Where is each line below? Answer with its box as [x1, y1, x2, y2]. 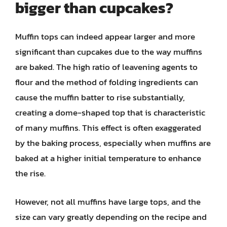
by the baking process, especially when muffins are [15, 136, 211, 149]
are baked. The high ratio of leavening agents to [15, 60, 198, 73]
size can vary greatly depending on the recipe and [15, 210, 207, 223]
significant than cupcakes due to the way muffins [15, 45, 202, 58]
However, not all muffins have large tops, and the [15, 195, 201, 208]
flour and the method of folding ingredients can [15, 75, 198, 89]
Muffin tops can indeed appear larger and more [15, 30, 195, 43]
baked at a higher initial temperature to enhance [15, 152, 201, 165]
